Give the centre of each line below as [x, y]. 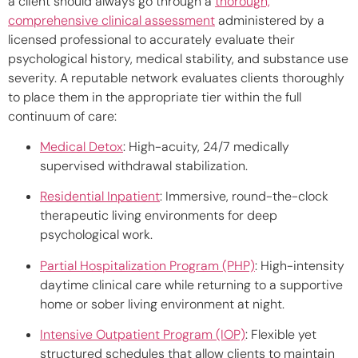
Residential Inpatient [100, 197]
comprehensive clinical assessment [111, 20]
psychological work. [96, 235]
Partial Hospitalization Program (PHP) [147, 265]
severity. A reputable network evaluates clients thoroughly [176, 78]
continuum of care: [62, 116]
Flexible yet [282, 335]
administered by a [270, 20]
